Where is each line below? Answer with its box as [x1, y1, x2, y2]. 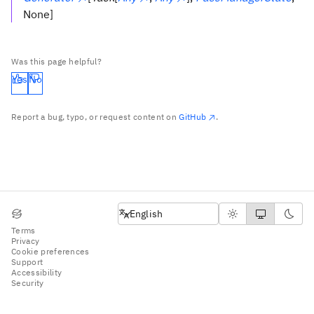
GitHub [179, 111, 207, 122]
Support [11, 256, 43, 267]
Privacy [11, 235, 40, 246]
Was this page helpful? [11, 56, 102, 67]
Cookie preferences [11, 245, 90, 257]
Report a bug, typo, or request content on [11, 111, 179, 122]
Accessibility [11, 266, 62, 278]
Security [11, 277, 44, 288]
